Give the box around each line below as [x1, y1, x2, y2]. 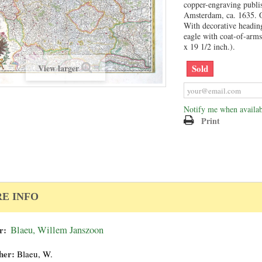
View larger [38, 62, 79, 75]
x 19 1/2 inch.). [184, 41, 235, 52]
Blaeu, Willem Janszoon [11, 223, 104, 236]
